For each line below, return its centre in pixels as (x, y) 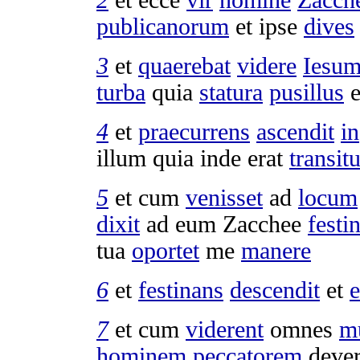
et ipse (266, 26)
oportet (166, 250)
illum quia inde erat (193, 158)
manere (276, 250)
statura (231, 92)
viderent (225, 329)
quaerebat (184, 65)
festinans (181, 290)
